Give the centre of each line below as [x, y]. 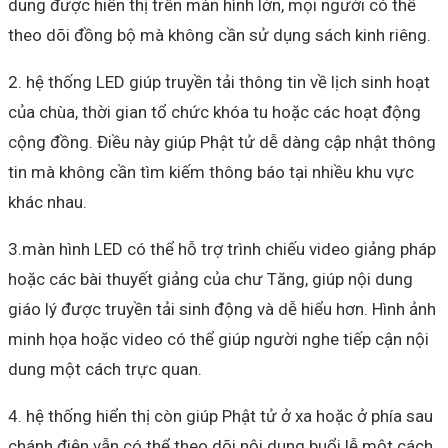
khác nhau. [47, 201]
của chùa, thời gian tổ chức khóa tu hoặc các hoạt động [214, 111]
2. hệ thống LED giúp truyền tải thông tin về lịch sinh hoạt [219, 81]
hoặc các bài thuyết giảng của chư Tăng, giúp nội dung [210, 278]
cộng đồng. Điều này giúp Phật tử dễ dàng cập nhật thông [222, 141]
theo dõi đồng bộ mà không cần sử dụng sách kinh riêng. [219, 34]
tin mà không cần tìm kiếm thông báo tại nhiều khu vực [211, 171]
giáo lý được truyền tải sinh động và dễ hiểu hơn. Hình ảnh [222, 308]
